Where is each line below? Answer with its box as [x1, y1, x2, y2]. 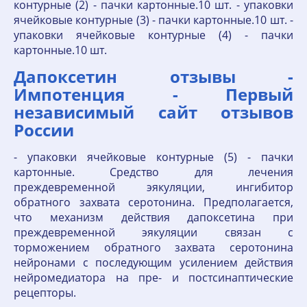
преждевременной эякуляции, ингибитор [14, 180, 293, 195]
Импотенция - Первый [14, 83, 293, 106]
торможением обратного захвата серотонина [14, 240, 293, 255]
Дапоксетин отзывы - [14, 65, 293, 88]
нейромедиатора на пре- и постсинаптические [14, 270, 293, 285]
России [14, 119, 74, 141]
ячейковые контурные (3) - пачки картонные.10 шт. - [14, 12, 293, 27]
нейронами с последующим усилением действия [14, 255, 293, 270]
